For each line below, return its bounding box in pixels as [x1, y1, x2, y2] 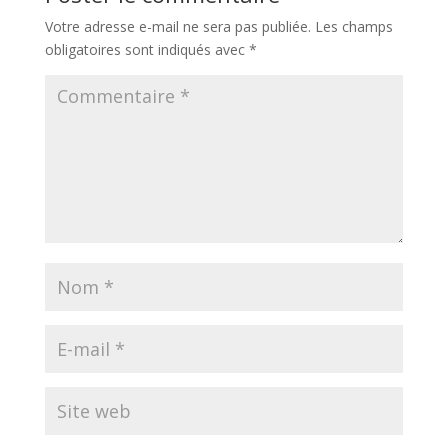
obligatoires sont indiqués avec [44, 40, 249, 59]
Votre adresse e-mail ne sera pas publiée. [44, 17, 311, 36]
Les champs [314, 17, 393, 36]
